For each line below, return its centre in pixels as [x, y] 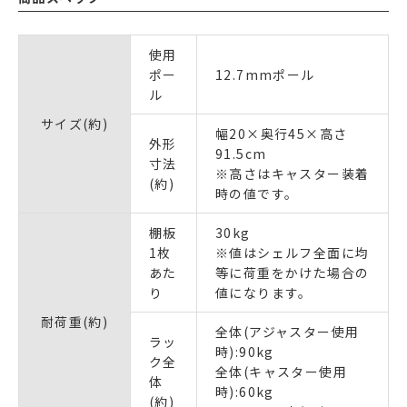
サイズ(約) [74, 123]
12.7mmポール [265, 74]
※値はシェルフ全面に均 [293, 252]
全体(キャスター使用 [281, 371]
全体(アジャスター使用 [288, 331]
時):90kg [245, 351]
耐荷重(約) [74, 321]
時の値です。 [257, 193]
